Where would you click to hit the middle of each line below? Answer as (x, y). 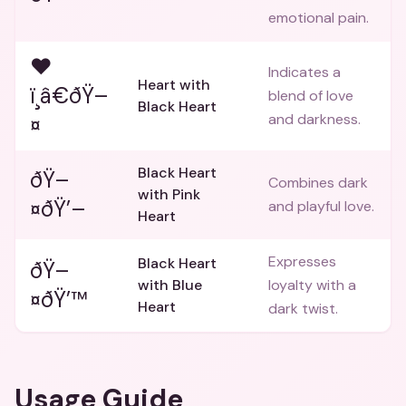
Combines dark (318, 183)
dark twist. (303, 309)
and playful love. (321, 206)
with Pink (169, 194)
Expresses (302, 261)
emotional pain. (319, 18)
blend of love (311, 96)
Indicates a (304, 72)
